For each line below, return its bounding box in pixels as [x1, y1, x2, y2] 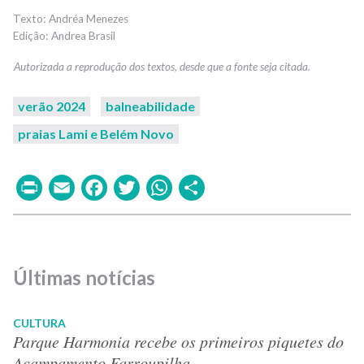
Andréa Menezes [49, 11, 128, 25]
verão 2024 [18, 97, 85, 114]
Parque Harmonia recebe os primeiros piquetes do [13, 330, 344, 352]
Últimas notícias [13, 265, 155, 289]
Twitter [141, 170, 229, 202]
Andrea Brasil [51, 28, 115, 42]
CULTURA [13, 315, 66, 330]
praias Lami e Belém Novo [18, 125, 174, 141]
